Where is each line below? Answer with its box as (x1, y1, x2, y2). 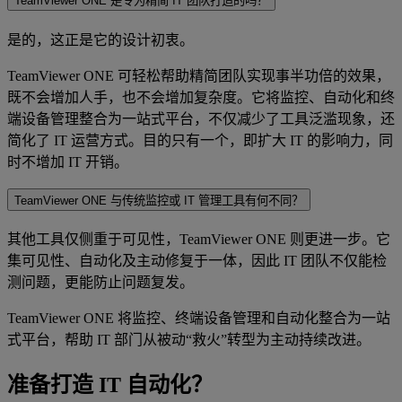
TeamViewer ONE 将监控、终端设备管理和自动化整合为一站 (7, 310, 390, 327)
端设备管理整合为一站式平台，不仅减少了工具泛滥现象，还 (7, 111, 395, 127)
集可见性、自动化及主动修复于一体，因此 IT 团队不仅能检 (7, 253, 387, 269)
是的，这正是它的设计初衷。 (7, 32, 197, 48)
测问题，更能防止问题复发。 (7, 275, 194, 291)
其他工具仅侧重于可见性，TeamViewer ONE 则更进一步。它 (7, 232, 390, 248)
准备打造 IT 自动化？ (7, 373, 213, 398)
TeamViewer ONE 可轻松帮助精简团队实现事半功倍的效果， (7, 68, 390, 83)
